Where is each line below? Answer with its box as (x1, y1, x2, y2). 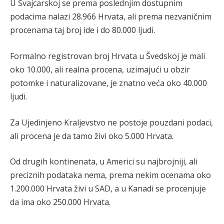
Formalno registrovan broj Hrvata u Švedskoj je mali (10, 50, 205, 62)
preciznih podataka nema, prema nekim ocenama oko (10, 169, 211, 181)
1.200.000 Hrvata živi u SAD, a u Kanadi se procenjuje (10, 183, 206, 194)
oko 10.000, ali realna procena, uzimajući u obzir (10, 64, 190, 75)
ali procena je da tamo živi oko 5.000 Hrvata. (10, 130, 173, 141)
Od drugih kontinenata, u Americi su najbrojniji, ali (10, 156, 197, 167)
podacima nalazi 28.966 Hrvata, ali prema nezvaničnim (10, 11, 211, 22)
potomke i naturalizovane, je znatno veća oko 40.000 (10, 77, 207, 89)
